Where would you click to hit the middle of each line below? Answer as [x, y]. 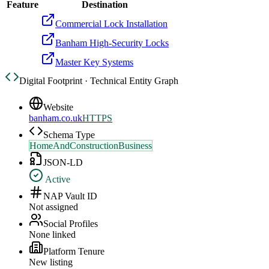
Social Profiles [71, 224]
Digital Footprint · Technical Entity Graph [99, 81]
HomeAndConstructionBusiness [91, 146]
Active [57, 180]
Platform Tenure [74, 252]
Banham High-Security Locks [112, 43]
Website [58, 107]
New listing [51, 262]
